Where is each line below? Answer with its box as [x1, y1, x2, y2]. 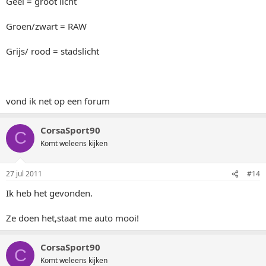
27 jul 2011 [6, 169, 42, 179]
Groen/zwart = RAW [6, 20, 87, 32]
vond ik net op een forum [6, 94, 110, 107]
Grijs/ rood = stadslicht [6, 45, 99, 57]
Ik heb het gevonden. [6, 187, 93, 199]
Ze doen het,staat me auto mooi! [6, 212, 139, 224]
